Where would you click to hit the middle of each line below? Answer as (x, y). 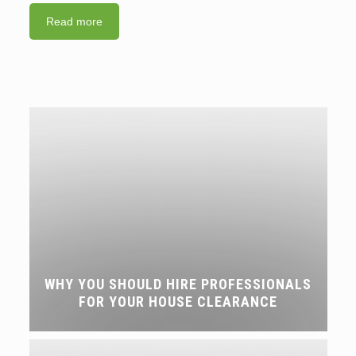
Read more (74, 22)
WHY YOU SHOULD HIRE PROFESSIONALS (178, 284)
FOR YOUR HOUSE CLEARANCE (178, 302)
